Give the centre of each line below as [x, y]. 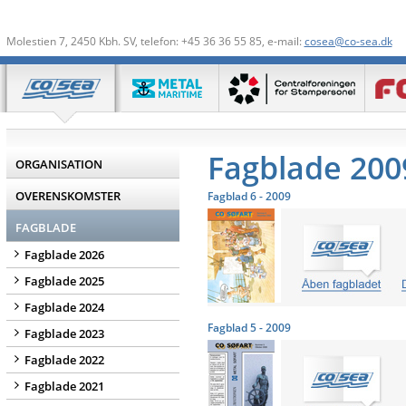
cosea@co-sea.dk [348, 41]
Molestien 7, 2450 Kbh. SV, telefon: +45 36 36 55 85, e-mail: [155, 41]
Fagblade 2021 [64, 386]
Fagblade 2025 [64, 281]
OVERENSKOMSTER [68, 196]
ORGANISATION [58, 164]
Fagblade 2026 [64, 255]
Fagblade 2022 [64, 360]
